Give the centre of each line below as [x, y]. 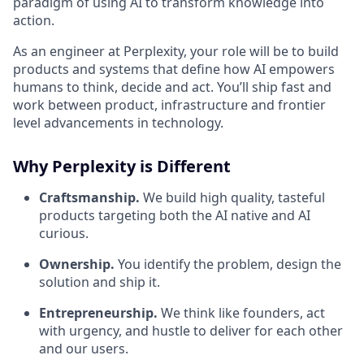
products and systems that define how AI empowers [174, 69]
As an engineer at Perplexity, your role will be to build [176, 51]
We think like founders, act [241, 313]
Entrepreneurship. [98, 313]
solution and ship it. [100, 282]
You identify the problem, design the [228, 264]
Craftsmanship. [89, 197]
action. [34, 20]
